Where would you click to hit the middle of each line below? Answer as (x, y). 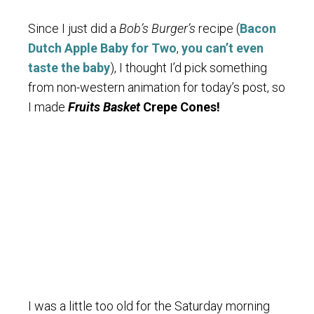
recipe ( (218, 28)
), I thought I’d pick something (189, 67)
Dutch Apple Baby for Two (102, 48)
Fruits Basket (104, 107)
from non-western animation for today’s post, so (157, 87)
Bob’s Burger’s (157, 28)
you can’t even (223, 48)
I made (48, 107)
